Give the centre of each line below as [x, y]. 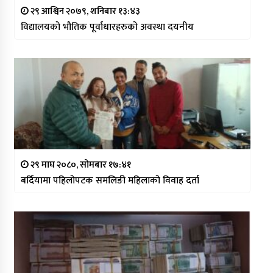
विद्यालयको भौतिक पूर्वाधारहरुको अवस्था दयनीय [107, 27]
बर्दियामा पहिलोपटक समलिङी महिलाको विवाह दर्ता [110, 180]
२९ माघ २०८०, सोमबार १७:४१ [80, 165]
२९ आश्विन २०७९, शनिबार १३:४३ [84, 11]
